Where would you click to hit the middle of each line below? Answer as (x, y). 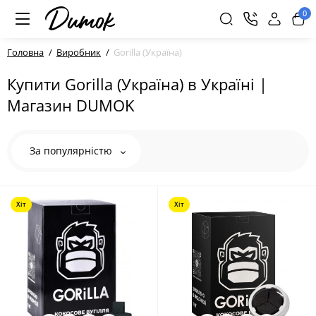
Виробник (79, 52)
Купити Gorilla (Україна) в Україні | (137, 84)
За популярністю (72, 151)
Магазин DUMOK (71, 105)
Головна (25, 52)
